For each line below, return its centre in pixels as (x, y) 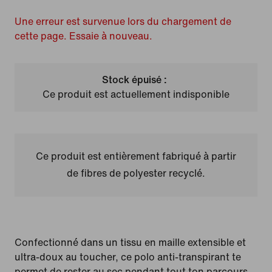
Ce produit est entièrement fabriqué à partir (136, 156)
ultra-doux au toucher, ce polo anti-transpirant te (128, 257)
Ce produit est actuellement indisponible (136, 94)
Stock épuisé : (135, 80)
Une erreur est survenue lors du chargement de (123, 22)
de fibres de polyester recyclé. (136, 173)
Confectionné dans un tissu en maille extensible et (130, 243)
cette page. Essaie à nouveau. (83, 36)
